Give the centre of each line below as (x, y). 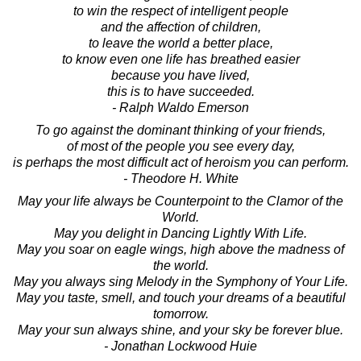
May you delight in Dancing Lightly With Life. (180, 233)
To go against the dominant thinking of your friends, (180, 130)
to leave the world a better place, (180, 43)
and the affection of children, (180, 27)
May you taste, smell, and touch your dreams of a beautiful (180, 297)
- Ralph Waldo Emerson (180, 107)
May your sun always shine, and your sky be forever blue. (180, 330)
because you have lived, (180, 75)
